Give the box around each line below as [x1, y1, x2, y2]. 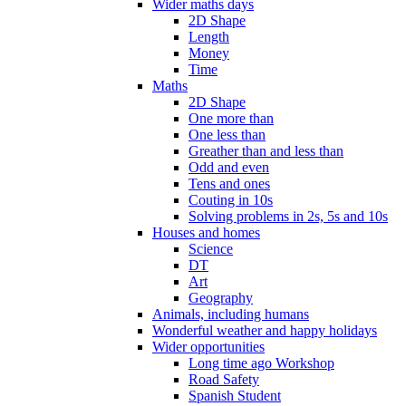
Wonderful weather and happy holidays [152, 322, 377, 338]
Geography [188, 289, 253, 305]
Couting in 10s [188, 191, 273, 208]
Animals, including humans [152, 305, 309, 322]
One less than [188, 126, 266, 142]
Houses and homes [152, 224, 260, 240]
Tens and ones [188, 175, 270, 191]
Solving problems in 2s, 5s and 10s [188, 208, 388, 224]
